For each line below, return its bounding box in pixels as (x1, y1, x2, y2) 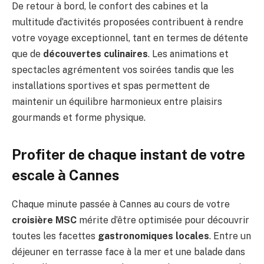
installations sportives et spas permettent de (12, 80, 210, 91)
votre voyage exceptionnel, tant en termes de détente (12, 32, 248, 44)
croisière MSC (12, 214, 77, 226)
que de (12, 48, 43, 60)
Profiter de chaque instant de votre (12, 146, 245, 163)
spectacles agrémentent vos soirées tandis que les (12, 64, 234, 75)
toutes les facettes (12, 230, 98, 242)
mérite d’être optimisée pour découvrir (77, 214, 249, 226)
